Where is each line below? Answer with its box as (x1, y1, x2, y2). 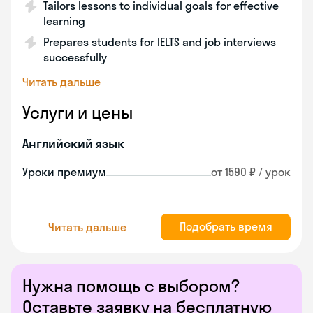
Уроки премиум (22, 165, 106, 179)
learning (43, 14, 85, 28)
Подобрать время (179, 219, 272, 233)
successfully (43, 50, 107, 64)
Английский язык (22, 136, 124, 152)
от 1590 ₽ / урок (211, 165, 291, 179)
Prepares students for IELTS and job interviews (43, 35, 276, 49)
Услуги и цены (22, 102, 133, 123)
